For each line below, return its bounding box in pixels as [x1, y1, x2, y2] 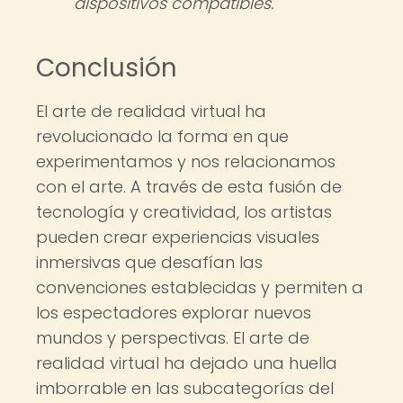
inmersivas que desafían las [36, 251, 263, 273]
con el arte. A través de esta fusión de [36, 175, 342, 198]
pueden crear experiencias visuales [36, 226, 319, 248]
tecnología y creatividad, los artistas [36, 201, 332, 223]
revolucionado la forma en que [36, 125, 289, 148]
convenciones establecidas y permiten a [36, 276, 363, 299]
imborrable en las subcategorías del [36, 377, 334, 399]
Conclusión [36, 50, 177, 85]
